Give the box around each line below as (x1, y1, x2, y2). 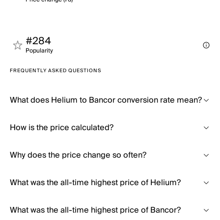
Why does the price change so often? (10, 148, 146, 162)
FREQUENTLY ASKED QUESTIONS (10, 66, 101, 75)
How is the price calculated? (10, 121, 113, 135)
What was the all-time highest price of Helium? (10, 176, 181, 190)
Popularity (26, 46, 53, 56)
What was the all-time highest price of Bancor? (10, 203, 181, 217)
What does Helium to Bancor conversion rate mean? (10, 93, 202, 107)
